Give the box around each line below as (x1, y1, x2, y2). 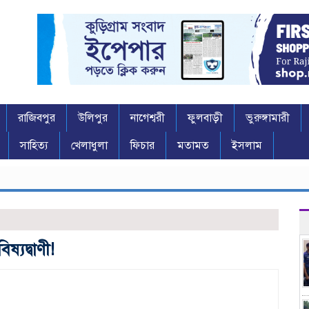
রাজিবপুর (18, 111, 55, 126)
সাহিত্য (20, 139, 48, 153)
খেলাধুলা (71, 139, 108, 153)
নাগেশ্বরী (130, 111, 165, 126)
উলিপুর (78, 111, 108, 126)
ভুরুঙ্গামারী (246, 111, 290, 126)
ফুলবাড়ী (188, 111, 223, 126)
